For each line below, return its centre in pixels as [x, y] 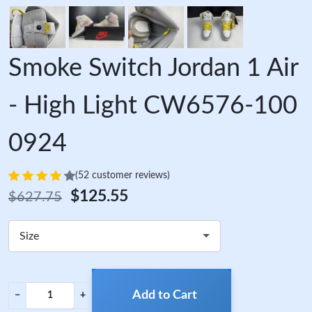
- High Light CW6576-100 [153, 106]
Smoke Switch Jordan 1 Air [153, 68]
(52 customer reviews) [123, 176]
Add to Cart [164, 295]
